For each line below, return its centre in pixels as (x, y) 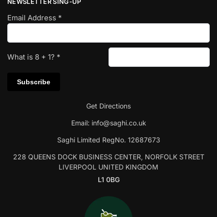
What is (21, 57)
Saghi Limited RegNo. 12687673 (108, 140)
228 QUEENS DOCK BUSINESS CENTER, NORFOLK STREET (108, 157)
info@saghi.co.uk (119, 123)
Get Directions (108, 106)
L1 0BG (108, 180)
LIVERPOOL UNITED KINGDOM (108, 167)
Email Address (33, 17)
